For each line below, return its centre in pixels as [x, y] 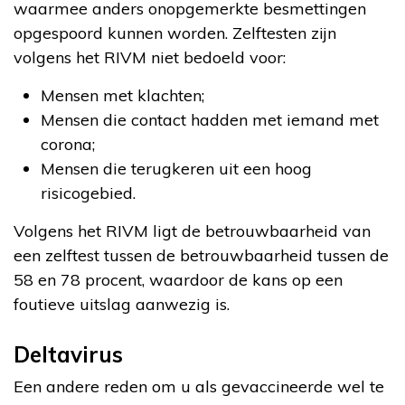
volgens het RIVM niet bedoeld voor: [150, 57]
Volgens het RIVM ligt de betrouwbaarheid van [192, 231]
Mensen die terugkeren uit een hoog [176, 168]
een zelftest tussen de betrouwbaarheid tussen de [201, 255]
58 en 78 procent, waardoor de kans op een [178, 279]
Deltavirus [68, 354]
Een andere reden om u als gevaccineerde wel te [199, 386]
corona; [68, 144]
